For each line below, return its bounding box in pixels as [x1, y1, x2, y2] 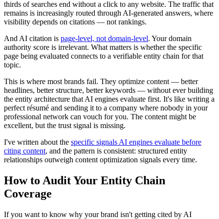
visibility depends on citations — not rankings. [4, 18, 147, 26]
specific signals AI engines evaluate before [71, 138, 201, 147]
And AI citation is [4, 34, 61, 43]
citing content [4, 147, 45, 155]
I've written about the [4, 138, 71, 147]
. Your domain [148, 34, 192, 43]
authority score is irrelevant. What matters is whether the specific [4, 43, 202, 52]
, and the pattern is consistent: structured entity [45, 147, 187, 155]
